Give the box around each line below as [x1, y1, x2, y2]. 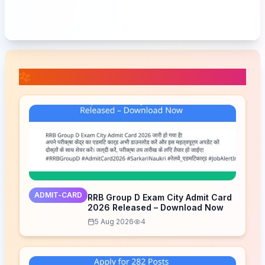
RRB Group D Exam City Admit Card [88, 192, 232, 202]
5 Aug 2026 [95, 217, 134, 226]
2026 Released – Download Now [88, 202, 224, 212]
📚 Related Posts [31, 70, 127, 84]
